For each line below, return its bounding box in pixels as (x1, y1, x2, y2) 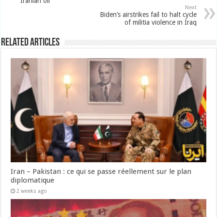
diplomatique (11, 175, 55, 185)
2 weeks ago (16, 187, 47, 194)
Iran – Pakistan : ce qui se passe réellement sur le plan (11, 167, 192, 176)
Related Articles (1, 37, 60, 48)
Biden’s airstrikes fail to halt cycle (99, 10, 197, 18)
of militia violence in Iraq (124, 18, 197, 26)
